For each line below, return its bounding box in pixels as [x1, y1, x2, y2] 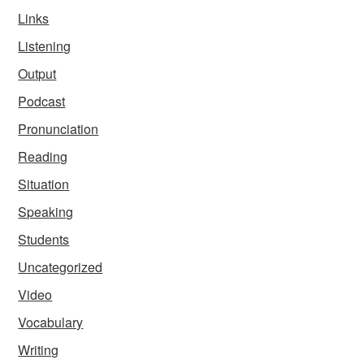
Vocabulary [18, 313, 84, 332]
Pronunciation [18, 119, 99, 139]
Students [18, 230, 70, 249]
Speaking [18, 202, 74, 222]
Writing [18, 340, 59, 360]
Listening [18, 37, 71, 56]
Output [18, 64, 57, 84]
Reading [18, 147, 68, 167]
